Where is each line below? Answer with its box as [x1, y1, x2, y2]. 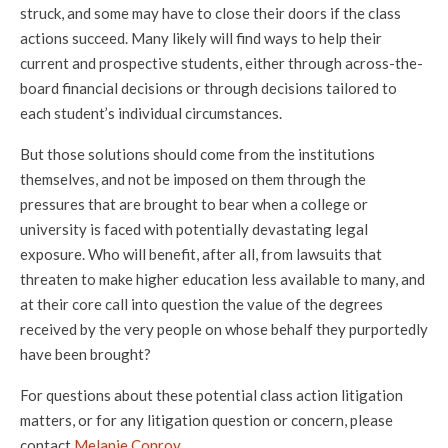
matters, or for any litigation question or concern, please [20, 411, 393, 429]
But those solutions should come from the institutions [20, 145, 375, 163]
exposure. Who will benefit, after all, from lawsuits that [20, 245, 382, 263]
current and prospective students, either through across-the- [20, 54, 423, 72]
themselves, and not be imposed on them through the [20, 170, 366, 188]
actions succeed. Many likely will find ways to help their [20, 29, 382, 47]
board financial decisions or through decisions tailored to [20, 79, 397, 97]
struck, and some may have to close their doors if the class [20, 4, 401, 22]
